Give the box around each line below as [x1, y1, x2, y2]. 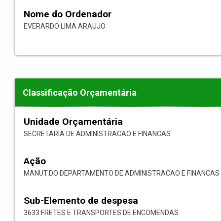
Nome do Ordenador [24, 8, 111, 20]
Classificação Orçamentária [23, 87, 137, 98]
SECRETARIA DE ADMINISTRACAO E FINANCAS [24, 130, 171, 138]
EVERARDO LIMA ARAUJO [24, 22, 106, 31]
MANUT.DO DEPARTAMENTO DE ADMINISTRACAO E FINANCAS [24, 169, 220, 178]
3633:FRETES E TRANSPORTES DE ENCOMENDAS [24, 209, 179, 217]
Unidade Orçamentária [24, 116, 123, 128]
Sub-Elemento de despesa [24, 195, 138, 207]
